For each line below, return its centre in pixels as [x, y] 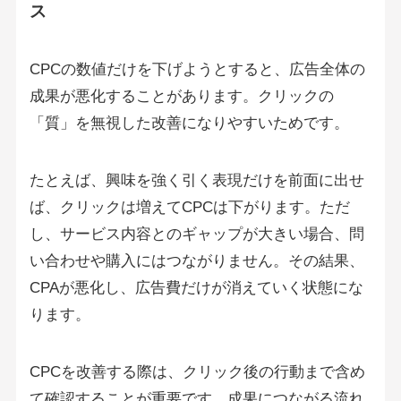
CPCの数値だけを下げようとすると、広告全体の [197, 70]
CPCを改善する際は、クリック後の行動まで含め [197, 372]
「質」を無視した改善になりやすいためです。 [189, 124]
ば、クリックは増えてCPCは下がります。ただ [189, 208]
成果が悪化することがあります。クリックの [181, 97]
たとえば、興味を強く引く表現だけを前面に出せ [196, 181]
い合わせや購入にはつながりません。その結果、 [196, 261]
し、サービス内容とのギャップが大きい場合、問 [196, 235]
